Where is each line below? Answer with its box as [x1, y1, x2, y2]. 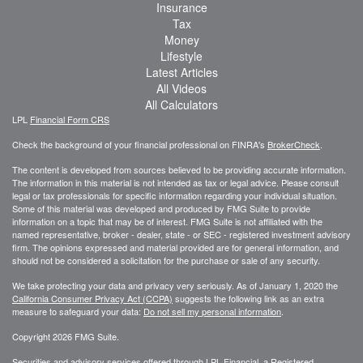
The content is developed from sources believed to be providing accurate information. [12, 162, 346, 176]
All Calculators [145, 96, 218, 113]
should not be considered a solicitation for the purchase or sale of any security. [12, 253, 320, 267]
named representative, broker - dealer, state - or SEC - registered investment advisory [12, 227, 351, 241]
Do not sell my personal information [143, 304, 281, 318]
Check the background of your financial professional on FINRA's [12, 137, 267, 151]
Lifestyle [160, 47, 203, 64]
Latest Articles [145, 63, 218, 80]
